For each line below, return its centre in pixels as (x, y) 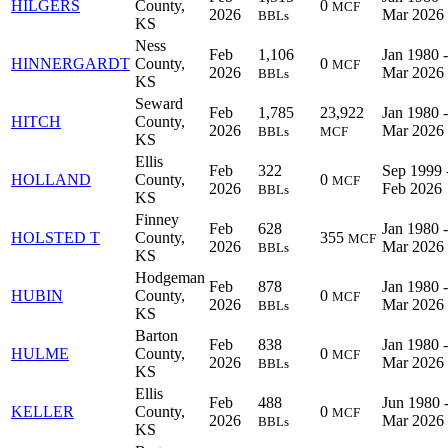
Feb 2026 (412, 188)
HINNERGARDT (70, 63)
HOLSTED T (55, 237)
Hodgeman (170, 277)
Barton (156, 335)
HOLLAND (51, 179)
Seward (159, 103)
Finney (157, 219)
